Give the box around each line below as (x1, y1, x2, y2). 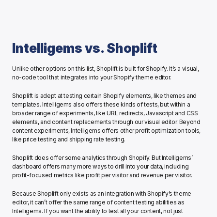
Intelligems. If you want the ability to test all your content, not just (12, 207, 183, 215)
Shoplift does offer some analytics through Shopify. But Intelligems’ (12, 154, 193, 162)
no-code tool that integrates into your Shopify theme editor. (12, 74, 173, 81)
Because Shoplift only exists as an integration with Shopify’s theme (12, 190, 191, 198)
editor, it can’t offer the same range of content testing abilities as (12, 199, 185, 206)
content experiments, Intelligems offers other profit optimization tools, (12, 127, 201, 135)
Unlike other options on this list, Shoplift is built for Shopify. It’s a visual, (12, 65, 199, 73)
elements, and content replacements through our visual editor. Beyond (12, 118, 201, 126)
